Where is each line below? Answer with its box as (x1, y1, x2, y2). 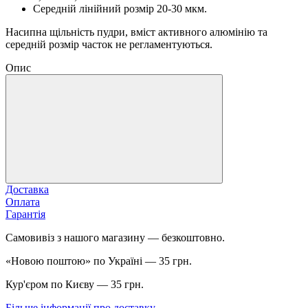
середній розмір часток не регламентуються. (5, 38, 212, 50)
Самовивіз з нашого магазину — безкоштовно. (5, 231, 225, 243)
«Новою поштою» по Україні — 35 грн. (5, 254, 192, 267)
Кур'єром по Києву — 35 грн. (5, 278, 144, 290)
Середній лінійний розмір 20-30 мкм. (33, 2, 207, 14)
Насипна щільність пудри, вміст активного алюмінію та (5, 25, 267, 38)
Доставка (5, 183, 49, 195)
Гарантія (5, 208, 45, 220)
